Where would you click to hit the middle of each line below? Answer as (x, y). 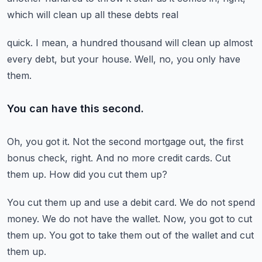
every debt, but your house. (69, 59)
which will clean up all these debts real (93, 15)
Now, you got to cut (208, 219)
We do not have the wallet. (101, 219)
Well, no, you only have (187, 59)
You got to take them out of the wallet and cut (151, 235)
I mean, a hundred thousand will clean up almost (144, 43)
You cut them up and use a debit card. (92, 202)
